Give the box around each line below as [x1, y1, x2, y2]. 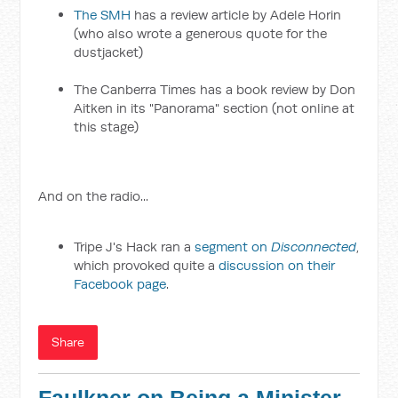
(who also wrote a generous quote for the [74, 25, 328, 42]
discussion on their [219, 257, 336, 274]
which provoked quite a [74, 257, 219, 274]
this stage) [74, 118, 139, 135]
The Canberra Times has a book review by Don [74, 81, 356, 98]
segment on [195, 238, 272, 255]
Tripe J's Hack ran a [74, 238, 195, 255]
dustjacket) [74, 44, 144, 60]
